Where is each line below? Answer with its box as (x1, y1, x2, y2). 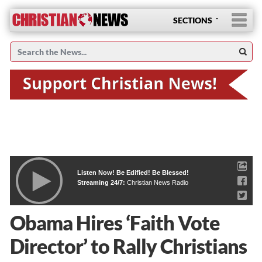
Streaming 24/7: (77, 178, 127, 186)
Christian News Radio (126, 178, 188, 186)
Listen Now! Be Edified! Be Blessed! (77, 168, 189, 176)
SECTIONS (173, 15, 212, 25)
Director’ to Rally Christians (9, 233, 247, 258)
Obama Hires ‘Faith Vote (9, 210, 220, 235)
